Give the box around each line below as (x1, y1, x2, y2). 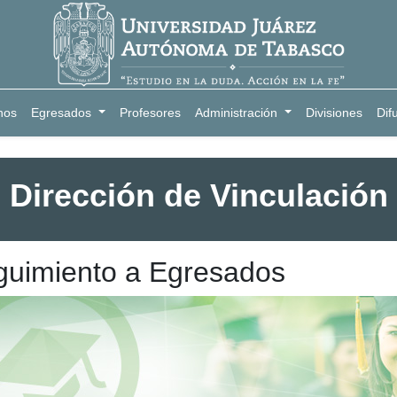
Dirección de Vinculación (9, 177, 388, 214)
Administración (195, 105, 278, 120)
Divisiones (305, 105, 362, 120)
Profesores (120, 105, 182, 120)
